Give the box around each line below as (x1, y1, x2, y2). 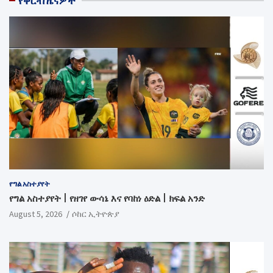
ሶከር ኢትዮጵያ (72, 208, 119, 220)
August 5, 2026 (9, 208, 62, 220)
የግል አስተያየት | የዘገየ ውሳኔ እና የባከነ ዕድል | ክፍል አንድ (9, 193, 205, 205)
